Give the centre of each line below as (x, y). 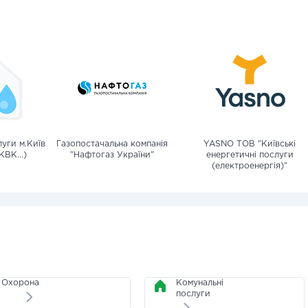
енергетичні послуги (250, 155)
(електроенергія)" (250, 166)
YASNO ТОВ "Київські (250, 144)
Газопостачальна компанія (112, 144)
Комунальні (199, 283)
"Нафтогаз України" (112, 155)
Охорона (21, 283)
